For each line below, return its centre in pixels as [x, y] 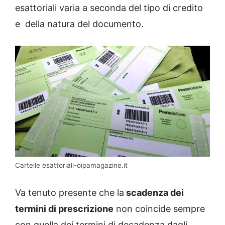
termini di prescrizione [64, 208]
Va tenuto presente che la [70, 192]
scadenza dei [154, 192]
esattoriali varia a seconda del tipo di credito [109, 8]
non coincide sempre [159, 208]
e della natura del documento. [79, 24]
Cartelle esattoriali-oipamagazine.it [71, 165]
